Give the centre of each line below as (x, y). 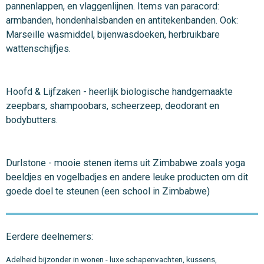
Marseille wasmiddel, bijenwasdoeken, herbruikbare (113, 34)
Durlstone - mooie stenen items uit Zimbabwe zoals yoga (126, 163)
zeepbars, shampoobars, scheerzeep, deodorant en (113, 105)
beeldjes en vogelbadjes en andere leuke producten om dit (127, 177)
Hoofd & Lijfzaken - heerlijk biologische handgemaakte (119, 91)
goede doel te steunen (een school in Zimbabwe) (110, 191)
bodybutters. (33, 120)
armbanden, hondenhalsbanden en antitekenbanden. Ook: (123, 20)
